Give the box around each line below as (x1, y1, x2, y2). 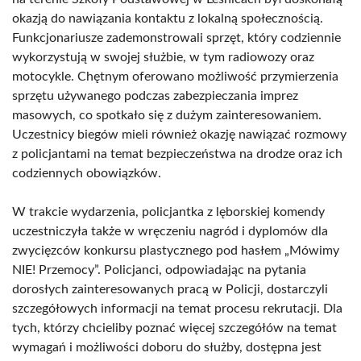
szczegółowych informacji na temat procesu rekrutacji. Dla (12, 302, 342, 315)
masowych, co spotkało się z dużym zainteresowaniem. (12, 109, 322, 122)
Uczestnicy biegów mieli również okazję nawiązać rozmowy (12, 128, 346, 141)
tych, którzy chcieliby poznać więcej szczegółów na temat (12, 322, 337, 334)
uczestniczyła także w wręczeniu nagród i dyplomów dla (12, 225, 328, 238)
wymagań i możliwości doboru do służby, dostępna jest (12, 341, 322, 354)
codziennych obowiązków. (12, 167, 161, 180)
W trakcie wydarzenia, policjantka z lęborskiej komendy (12, 205, 325, 218)
